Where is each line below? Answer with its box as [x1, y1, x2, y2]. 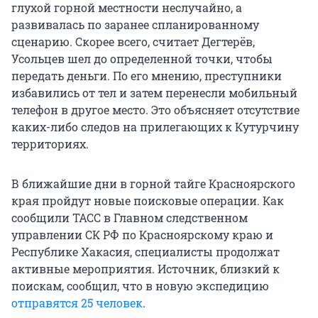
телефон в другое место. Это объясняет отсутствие [11, 102, 300, 118]
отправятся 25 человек [11, 295, 143, 311]
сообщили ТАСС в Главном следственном [11, 210, 248, 226]
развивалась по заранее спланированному [11, 17, 259, 33]
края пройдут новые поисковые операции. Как [11, 193, 284, 209]
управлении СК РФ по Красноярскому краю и [11, 227, 273, 243]
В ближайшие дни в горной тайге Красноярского [11, 176, 295, 192]
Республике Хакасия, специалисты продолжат [11, 244, 280, 260]
